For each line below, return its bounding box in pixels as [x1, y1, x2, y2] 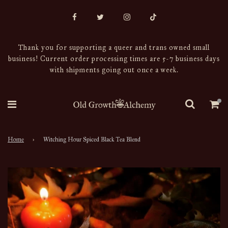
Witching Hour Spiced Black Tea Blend [43, 135, 140, 143]
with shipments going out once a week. [49, 65, 179, 74]
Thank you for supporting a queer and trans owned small [18, 43, 210, 52]
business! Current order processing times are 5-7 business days [8, 54, 220, 63]
